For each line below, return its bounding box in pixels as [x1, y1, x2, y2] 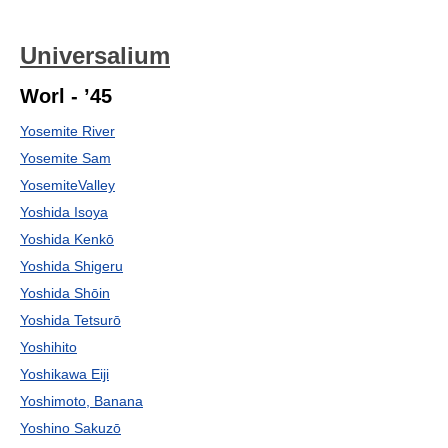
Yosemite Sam [20, 150, 111, 166]
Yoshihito [20, 339, 77, 355]
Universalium [20, 42, 170, 69]
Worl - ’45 [20, 85, 112, 107]
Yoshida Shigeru [20, 258, 123, 274]
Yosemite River [20, 123, 115, 139]
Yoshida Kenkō [20, 231, 114, 247]
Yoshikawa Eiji [20, 366, 109, 382]
